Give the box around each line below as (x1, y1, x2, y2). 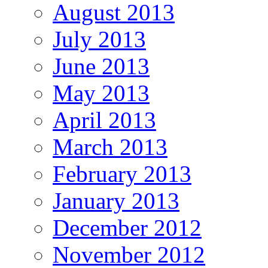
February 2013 (53, 160, 191, 187)
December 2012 (53, 214, 202, 240)
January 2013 (53, 187, 179, 214)
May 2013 (53, 80, 150, 106)
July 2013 (53, 26, 146, 52)
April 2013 (53, 106, 156, 133)
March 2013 (53, 133, 167, 160)
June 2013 (53, 53, 150, 79)
